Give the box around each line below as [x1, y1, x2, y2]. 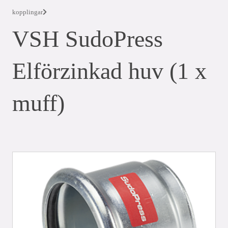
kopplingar [12, 8, 43, 16]
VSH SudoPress [12, 26, 163, 52]
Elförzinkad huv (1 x [12, 58, 207, 84]
